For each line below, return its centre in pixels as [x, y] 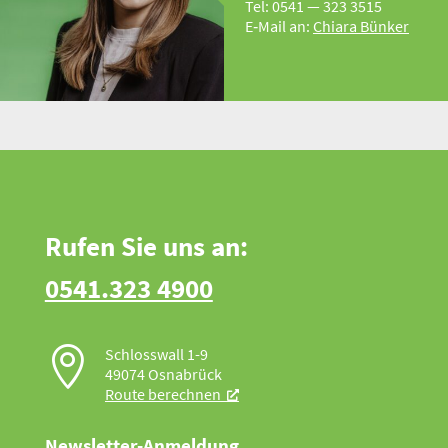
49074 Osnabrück [163, 374]
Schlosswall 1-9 [156, 354]
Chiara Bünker [361, 25]
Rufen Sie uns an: [146, 246]
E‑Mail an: [279, 25]
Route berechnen [162, 394]
